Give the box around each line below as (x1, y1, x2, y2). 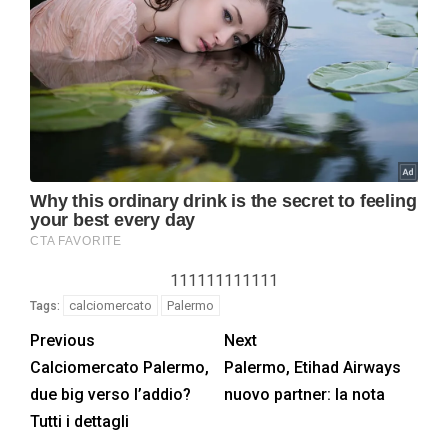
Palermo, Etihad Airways (224, 357, 401, 377)
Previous (30, 330, 95, 350)
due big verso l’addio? (30, 384, 191, 404)
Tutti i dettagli (30, 411, 129, 431)
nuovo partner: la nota (224, 384, 385, 404)
